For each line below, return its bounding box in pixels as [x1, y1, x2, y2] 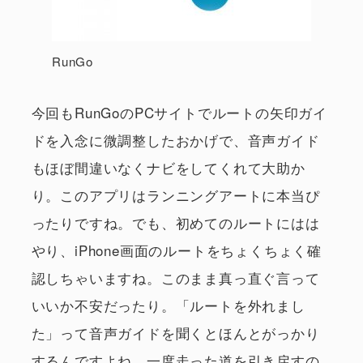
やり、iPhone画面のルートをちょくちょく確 [31, 239, 322, 260]
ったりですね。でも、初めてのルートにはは [31, 211, 320, 233]
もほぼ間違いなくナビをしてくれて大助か [31, 156, 305, 177]
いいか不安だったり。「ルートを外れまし [31, 294, 305, 315]
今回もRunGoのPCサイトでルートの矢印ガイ [31, 101, 327, 122]
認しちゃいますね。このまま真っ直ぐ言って [31, 267, 320, 288]
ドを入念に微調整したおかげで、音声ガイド [31, 129, 320, 150]
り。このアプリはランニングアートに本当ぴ [31, 184, 320, 205]
